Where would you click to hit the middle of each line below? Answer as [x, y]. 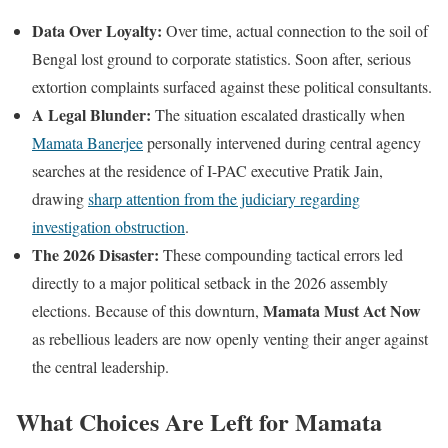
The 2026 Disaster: [95, 255]
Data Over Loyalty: [97, 31]
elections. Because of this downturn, [147, 311]
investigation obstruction [108, 227]
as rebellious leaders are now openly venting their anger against [230, 339]
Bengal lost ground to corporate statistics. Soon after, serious [221, 59]
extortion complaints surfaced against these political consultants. [232, 87]
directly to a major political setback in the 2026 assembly [210, 283]
